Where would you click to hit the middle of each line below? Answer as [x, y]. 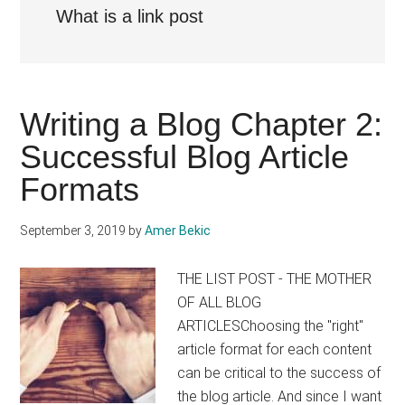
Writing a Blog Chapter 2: [202, 124]
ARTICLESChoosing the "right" [271, 326]
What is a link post [130, 16]
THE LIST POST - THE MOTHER [275, 279]
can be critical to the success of [279, 373]
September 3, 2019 [73, 231]
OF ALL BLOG [220, 302]
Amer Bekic [178, 231]
